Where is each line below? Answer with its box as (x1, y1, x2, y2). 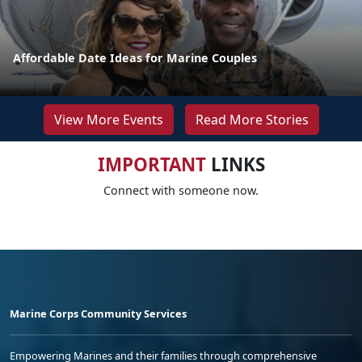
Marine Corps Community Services (10, 305, 187, 321)
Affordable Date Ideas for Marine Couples (13, 49, 257, 65)
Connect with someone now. (103, 182, 259, 198)
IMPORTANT (97, 151, 206, 177)
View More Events (53, 110, 163, 128)
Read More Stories (195, 110, 309, 128)
